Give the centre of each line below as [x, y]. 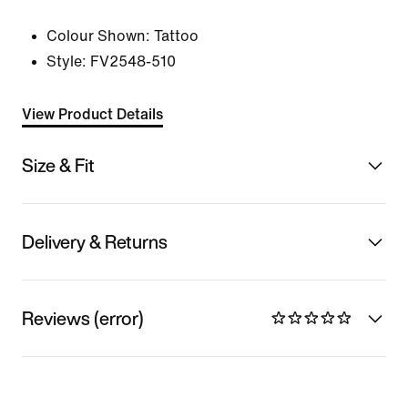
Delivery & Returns [95, 241]
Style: [66, 61]
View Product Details [92, 114]
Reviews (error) [83, 318]
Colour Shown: [98, 36]
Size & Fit [58, 165]
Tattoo [176, 36]
